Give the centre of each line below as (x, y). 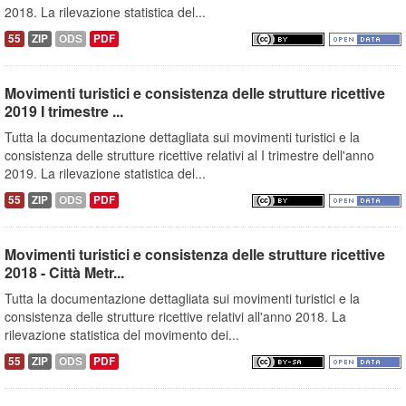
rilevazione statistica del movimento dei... (122, 335)
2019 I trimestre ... (64, 111)
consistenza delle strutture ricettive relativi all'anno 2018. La (175, 317)
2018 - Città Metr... (64, 273)
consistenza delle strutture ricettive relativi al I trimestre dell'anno (189, 155)
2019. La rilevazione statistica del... (105, 174)
